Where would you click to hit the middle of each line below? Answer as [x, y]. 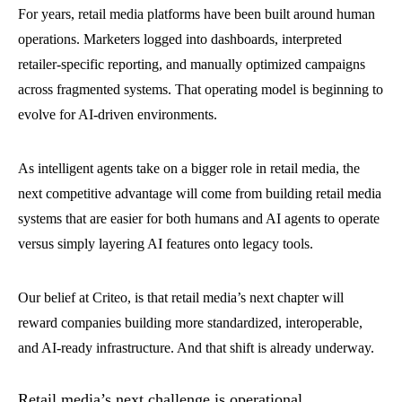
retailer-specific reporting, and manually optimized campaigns [192, 64]
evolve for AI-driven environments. [118, 114]
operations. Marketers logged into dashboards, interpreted [180, 39]
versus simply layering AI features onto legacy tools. [166, 244]
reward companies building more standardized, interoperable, [190, 323]
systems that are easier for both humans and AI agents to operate [199, 218]
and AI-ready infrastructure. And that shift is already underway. [196, 348]
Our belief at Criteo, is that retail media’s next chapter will [181, 297]
